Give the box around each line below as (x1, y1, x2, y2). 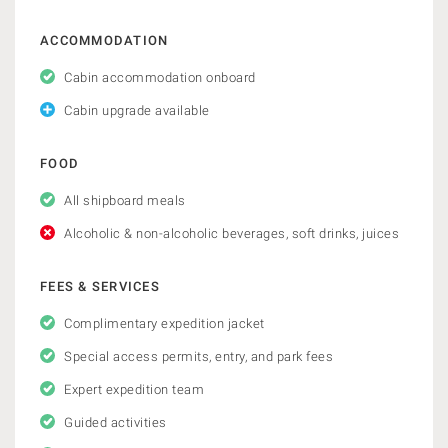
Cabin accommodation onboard (64, 70, 256, 85)
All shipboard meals (64, 193, 186, 208)
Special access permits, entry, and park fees (64, 349, 333, 364)
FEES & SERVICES (40, 279, 160, 294)
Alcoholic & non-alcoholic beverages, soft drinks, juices (64, 226, 399, 241)
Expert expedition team (64, 382, 204, 397)
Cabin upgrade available (64, 103, 210, 118)
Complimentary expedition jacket (64, 316, 265, 331)
